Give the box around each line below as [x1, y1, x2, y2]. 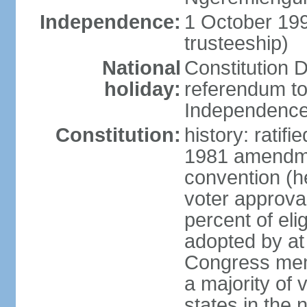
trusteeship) [184, 32, 288, 54]
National [101, 57, 181, 79]
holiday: [103, 78, 181, 100]
